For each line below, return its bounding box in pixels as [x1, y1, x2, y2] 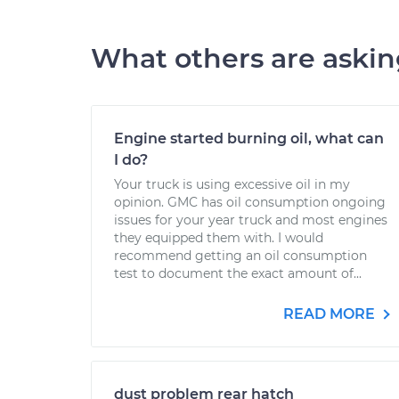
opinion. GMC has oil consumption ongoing [114, 194, 386, 210]
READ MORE [283, 305, 379, 322]
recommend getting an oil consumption [114, 248, 367, 264]
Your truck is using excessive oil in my [114, 176, 350, 192]
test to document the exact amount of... [114, 265, 362, 281]
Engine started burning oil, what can [114, 130, 384, 147]
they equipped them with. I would [114, 230, 323, 246]
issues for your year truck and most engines [114, 212, 387, 228]
